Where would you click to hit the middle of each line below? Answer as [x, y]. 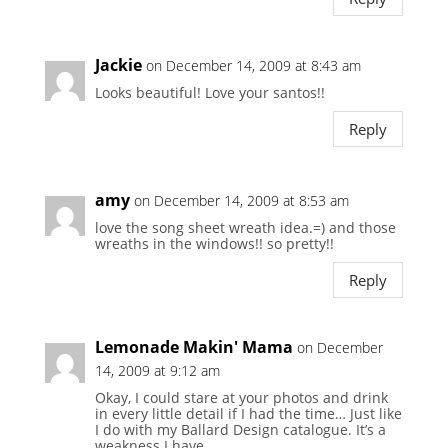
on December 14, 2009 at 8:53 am [241, 201]
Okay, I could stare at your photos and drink [241, 398]
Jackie [118, 65]
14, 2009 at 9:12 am [157, 371]
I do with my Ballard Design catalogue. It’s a [240, 430]
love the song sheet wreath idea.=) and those [245, 228]
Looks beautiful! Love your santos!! [209, 93]
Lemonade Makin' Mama [193, 347]
